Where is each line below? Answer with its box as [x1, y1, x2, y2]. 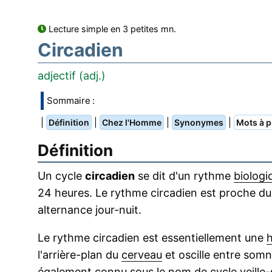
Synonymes [174, 117, 223, 128]
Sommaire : [47, 95, 95, 107]
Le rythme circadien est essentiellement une [38, 231, 267, 245]
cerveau [121, 248, 162, 262]
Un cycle [38, 169, 85, 183]
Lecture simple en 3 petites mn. [46, 24, 176, 35]
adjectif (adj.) [38, 69, 106, 83]
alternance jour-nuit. [38, 203, 141, 217]
